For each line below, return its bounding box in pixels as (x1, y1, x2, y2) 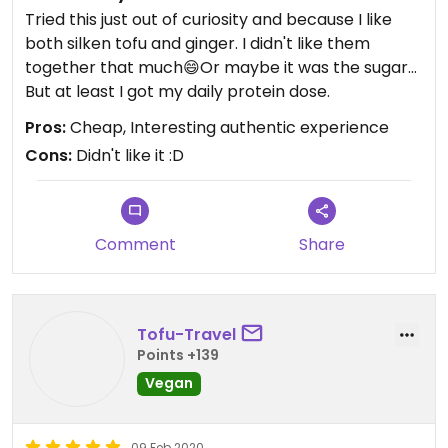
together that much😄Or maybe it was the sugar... (25, 56, 417, 79)
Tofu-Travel (137, 322, 236, 346)
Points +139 (137, 344, 219, 365)
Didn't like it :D (72, 144, 184, 167)
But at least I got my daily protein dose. (25, 80, 330, 103)
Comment (94, 233, 176, 256)
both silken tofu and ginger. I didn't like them (25, 32, 370, 55)
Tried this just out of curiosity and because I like (25, 8, 392, 31)
